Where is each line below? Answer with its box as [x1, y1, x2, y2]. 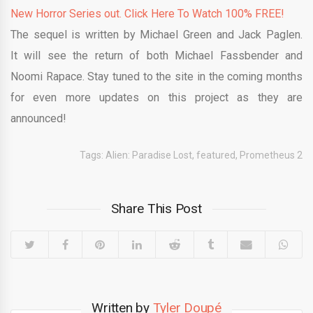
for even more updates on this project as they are [10, 91, 303, 105]
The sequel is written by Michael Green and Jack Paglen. [10, 28, 303, 42]
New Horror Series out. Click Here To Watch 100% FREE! [10, 7, 284, 21]
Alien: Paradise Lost [105, 150, 192, 161]
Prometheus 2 [240, 150, 303, 161]
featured [196, 150, 235, 161]
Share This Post [111, 201, 202, 217]
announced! [10, 112, 66, 126]
